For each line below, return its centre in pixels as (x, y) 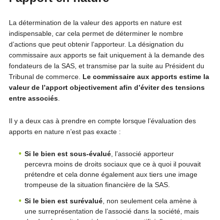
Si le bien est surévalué (63, 201)
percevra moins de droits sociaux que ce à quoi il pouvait (112, 164)
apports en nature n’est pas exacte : (65, 132)
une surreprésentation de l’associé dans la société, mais (111, 211)
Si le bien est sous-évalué (68, 154)
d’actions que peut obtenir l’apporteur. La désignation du (96, 44)
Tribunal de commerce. (45, 77)
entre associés (33, 98)
